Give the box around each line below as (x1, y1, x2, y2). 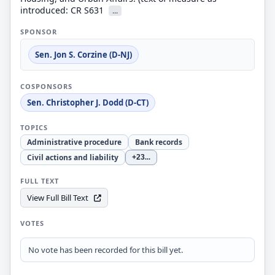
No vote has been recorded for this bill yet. (28, 244, 183, 255)
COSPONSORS (20, 82, 72, 91)
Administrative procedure (27, 137, 122, 147)
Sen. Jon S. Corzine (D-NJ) (35, 49, 132, 60)
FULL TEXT (20, 176, 59, 185)
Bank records (135, 137, 182, 147)
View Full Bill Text (27, 192, 88, 203)
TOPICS (20, 123, 48, 132)
